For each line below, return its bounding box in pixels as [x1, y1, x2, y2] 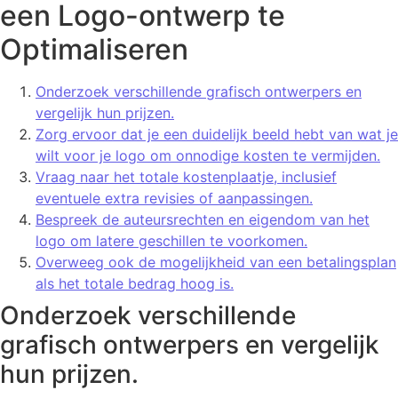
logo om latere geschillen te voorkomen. [36, 232, 307, 251]
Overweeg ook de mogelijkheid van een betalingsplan [36, 253, 396, 272]
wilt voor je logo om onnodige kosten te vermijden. [36, 147, 380, 165]
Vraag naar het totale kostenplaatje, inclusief [36, 168, 337, 187]
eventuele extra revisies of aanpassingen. [36, 189, 313, 208]
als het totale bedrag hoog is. [36, 275, 234, 293]
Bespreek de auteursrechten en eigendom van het [36, 211, 370, 229]
